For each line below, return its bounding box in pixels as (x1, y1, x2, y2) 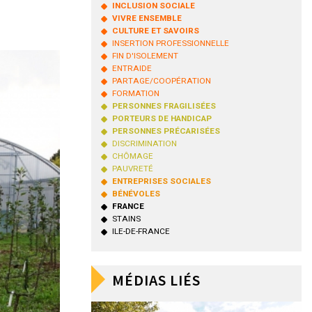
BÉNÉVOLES (111, 189, 160, 198)
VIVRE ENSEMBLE (111, 13, 182, 23)
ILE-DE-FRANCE (111, 226, 170, 236)
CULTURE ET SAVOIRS (111, 26, 199, 36)
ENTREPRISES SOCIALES (111, 176, 211, 186)
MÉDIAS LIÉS (111, 270, 201, 290)
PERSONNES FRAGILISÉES (111, 101, 216, 111)
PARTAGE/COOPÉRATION (111, 76, 211, 86)
